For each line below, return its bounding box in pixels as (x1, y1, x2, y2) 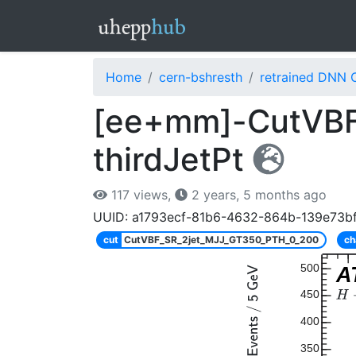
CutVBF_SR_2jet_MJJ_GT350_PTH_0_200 (124, 234, 319, 246)
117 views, (107, 187, 175, 203)
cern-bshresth (159, 69, 242, 85)
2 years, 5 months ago (188, 187, 327, 203)
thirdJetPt (93, 140, 253, 179)
